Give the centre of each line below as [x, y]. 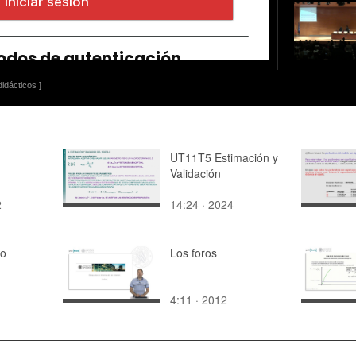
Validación [195, 173]
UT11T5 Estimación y [224, 157]
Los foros [193, 252]
